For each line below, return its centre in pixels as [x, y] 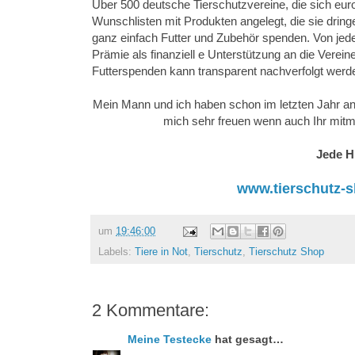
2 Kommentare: [151, 311]
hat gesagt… [248, 340]
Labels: [116, 252]
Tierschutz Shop [286, 252]
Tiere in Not [161, 252]
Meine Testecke [170, 340]
